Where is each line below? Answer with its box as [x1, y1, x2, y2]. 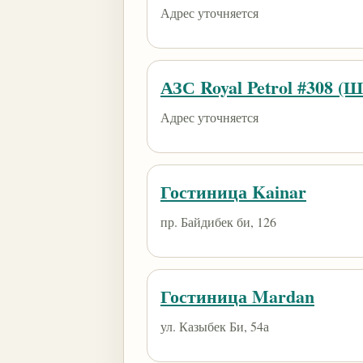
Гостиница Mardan [160, 283, 314, 310]
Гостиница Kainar [160, 178, 306, 205]
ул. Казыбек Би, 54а [160, 318, 269, 335]
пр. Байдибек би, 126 [160, 213, 276, 230]
